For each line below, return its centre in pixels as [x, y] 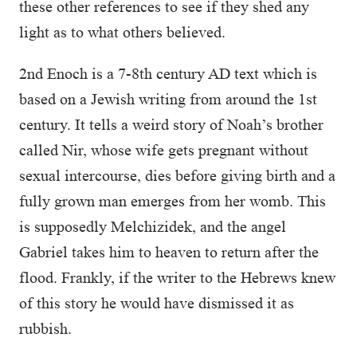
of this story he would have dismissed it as [157, 303]
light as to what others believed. [122, 32]
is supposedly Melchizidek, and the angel [153, 226]
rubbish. [45, 328]
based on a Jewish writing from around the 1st [168, 99]
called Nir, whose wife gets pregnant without [164, 150]
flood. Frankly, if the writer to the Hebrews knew [177, 277]
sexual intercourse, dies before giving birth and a [177, 175]
